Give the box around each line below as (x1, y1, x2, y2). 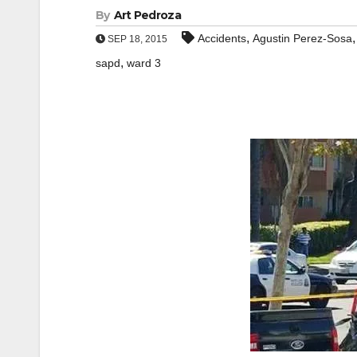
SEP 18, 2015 (105, 33, 167, 45)
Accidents (198, 32, 246, 45)
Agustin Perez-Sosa (253, 32, 352, 45)
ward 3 (127, 57, 161, 69)
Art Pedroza (113, 8, 181, 22)
